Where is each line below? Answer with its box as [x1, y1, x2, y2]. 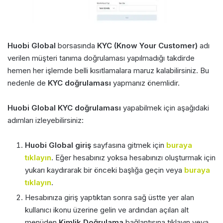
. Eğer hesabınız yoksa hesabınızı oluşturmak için [51, 153, 216, 163]
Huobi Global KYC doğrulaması [7, 103, 121, 113]
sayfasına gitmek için [91, 140, 166, 150]
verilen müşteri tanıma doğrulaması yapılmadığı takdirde [7, 53, 195, 63]
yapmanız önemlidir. [111, 78, 180, 88]
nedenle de [7, 78, 48, 88]
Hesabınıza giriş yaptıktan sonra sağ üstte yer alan [25, 193, 194, 203]
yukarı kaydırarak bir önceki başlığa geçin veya [25, 165, 184, 175]
